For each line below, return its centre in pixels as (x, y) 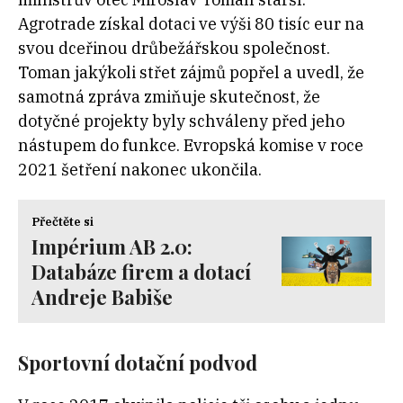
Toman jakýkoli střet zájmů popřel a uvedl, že (191, 73)
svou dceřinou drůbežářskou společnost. (174, 49)
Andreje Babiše (102, 297)
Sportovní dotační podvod (140, 363)
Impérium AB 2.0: (112, 247)
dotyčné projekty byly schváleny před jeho (181, 121)
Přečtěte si (63, 222)
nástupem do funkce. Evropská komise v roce (191, 146)
